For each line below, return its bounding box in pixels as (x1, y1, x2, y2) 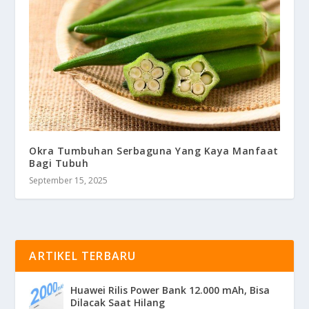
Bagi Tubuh (29, 156, 89, 170)
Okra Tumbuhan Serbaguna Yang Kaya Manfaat (29, 143, 279, 157)
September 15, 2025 (29, 174, 108, 186)
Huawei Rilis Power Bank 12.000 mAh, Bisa (70, 283, 270, 297)
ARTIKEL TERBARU (29, 248, 137, 263)
